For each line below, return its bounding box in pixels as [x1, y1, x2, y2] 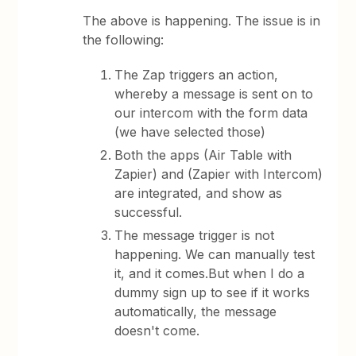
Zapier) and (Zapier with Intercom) [114, 166, 323, 182]
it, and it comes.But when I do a [114, 265, 305, 281]
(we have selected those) [114, 124, 266, 140]
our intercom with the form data [114, 105, 308, 121]
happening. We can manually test [114, 246, 315, 262]
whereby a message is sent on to [114, 86, 314, 102]
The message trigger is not [114, 227, 275, 243]
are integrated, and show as [114, 185, 283, 201]
